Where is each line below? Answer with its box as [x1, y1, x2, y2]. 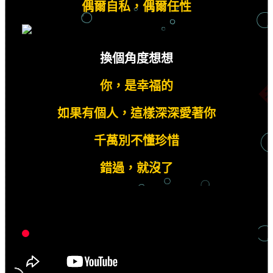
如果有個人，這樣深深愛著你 [57, 106, 216, 120]
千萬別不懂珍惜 [94, 133, 179, 147]
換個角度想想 [100, 51, 173, 65]
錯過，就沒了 [100, 161, 173, 175]
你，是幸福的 [100, 79, 173, 93]
